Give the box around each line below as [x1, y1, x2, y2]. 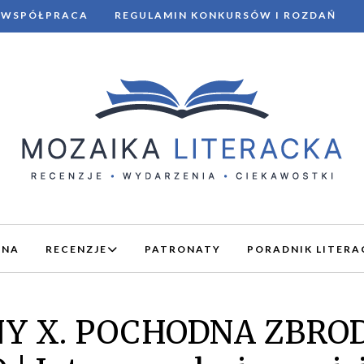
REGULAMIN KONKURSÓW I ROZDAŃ [115, 9, 336, 21]
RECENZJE [45, 243, 107, 255]
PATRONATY [145, 243, 221, 255]
